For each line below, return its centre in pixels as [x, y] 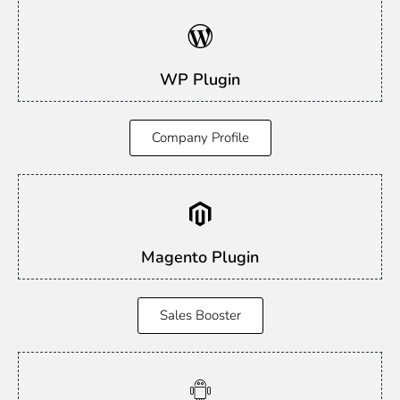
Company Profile [200, 137]
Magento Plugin [200, 257]
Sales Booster [200, 315]
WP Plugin [200, 79]
